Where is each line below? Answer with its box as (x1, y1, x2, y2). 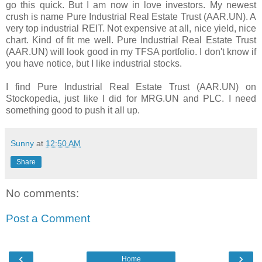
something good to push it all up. (6, 105, 140, 115)
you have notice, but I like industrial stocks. (6, 58, 182, 68)
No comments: (6, 187, 79, 199)
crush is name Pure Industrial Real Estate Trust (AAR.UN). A (6, 11, 256, 22)
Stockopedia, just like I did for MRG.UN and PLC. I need (6, 93, 256, 104)
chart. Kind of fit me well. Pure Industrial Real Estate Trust (6, 35, 256, 45)
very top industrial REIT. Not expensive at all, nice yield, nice (6, 23, 256, 33)
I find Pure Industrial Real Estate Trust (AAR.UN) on (6, 81, 256, 92)
